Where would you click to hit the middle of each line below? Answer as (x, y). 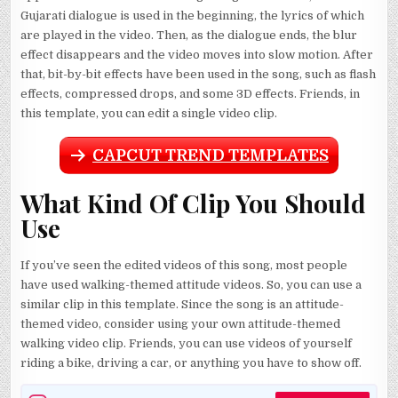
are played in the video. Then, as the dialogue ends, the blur (189, 35)
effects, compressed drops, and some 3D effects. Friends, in (191, 93)
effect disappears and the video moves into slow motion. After (197, 54)
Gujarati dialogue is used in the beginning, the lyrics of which (193, 15)
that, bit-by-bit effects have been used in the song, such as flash (199, 74)
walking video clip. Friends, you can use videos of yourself (187, 344)
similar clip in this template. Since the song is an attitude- (183, 305)
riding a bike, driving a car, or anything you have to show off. (191, 363)
